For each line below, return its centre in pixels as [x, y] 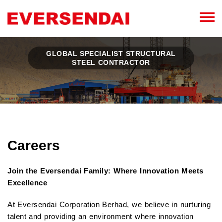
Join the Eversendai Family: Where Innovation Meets [106, 171]
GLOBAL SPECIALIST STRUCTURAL [111, 54]
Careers [34, 146]
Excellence [27, 183]
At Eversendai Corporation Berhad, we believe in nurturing [109, 205]
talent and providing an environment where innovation [101, 217]
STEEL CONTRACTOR [111, 63]
